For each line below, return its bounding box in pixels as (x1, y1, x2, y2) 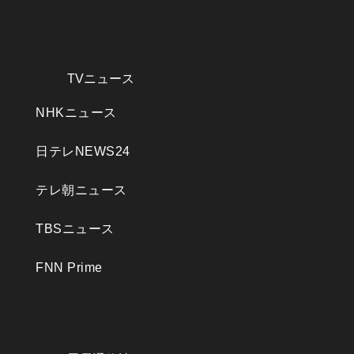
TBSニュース (36, 221, 115, 235)
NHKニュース (36, 105, 117, 119)
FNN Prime (36, 260, 103, 274)
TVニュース (67, 72, 134, 86)
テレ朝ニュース (36, 183, 127, 197)
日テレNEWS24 (36, 144, 130, 158)
